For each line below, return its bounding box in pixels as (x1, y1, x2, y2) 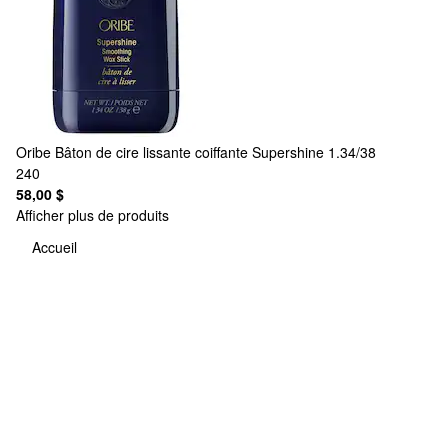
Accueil (32, 237, 77, 258)
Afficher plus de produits (16, 204, 169, 225)
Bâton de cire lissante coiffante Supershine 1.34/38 (55, 141, 376, 162)
